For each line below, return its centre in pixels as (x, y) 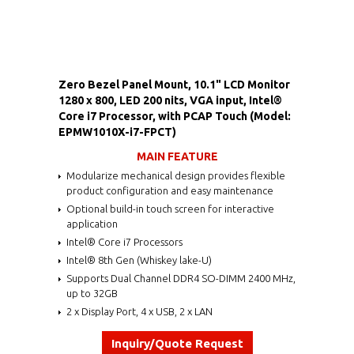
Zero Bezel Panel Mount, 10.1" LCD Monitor (174, 84)
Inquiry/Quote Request (177, 343)
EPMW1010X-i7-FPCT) (117, 132)
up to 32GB (92, 293)
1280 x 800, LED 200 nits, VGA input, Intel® (170, 100)
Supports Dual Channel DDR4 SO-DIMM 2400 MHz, (181, 278)
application (92, 223)
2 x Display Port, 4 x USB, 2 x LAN (139, 311)
